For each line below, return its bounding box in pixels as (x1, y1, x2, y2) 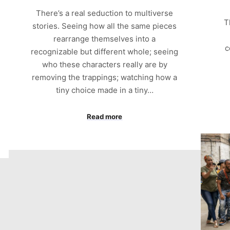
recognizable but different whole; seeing (31, 47, 179, 57)
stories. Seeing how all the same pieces (32, 21, 177, 31)
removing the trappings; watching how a (32, 72, 178, 83)
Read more (87, 112, 123, 121)
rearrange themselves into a (53, 34, 156, 44)
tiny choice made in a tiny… (55, 85, 154, 95)
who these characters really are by (42, 60, 167, 70)
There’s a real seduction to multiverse (36, 8, 174, 18)
